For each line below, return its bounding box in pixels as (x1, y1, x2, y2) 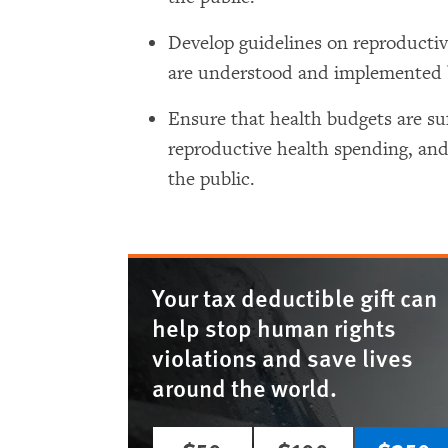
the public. (168, 167, 255, 191)
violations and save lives (152, 340, 413, 374)
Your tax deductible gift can (152, 280, 437, 314)
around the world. (152, 370, 337, 404)
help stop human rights (152, 310, 396, 344)
